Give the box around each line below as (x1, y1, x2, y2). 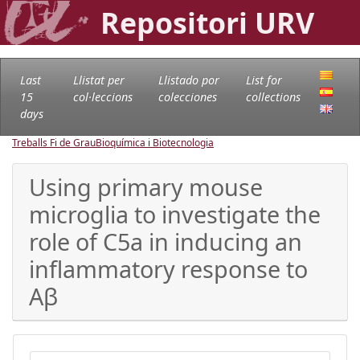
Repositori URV (100, 3, 314, 42)
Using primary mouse (29, 170, 263, 202)
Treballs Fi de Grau (12, 135, 96, 149)
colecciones (157, 88, 217, 104)
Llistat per (72, 72, 125, 88)
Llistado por (157, 72, 219, 88)
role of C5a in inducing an (29, 225, 302, 257)
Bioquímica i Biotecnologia (96, 135, 214, 149)
